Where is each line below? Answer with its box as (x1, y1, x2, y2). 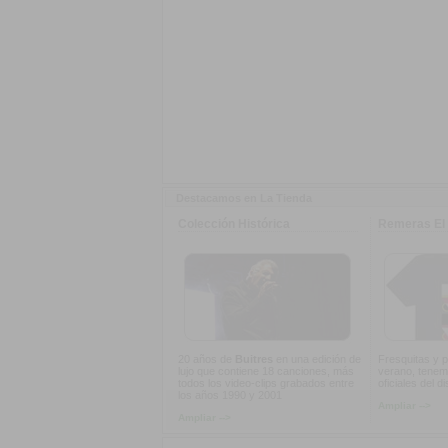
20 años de (178, 353, 235, 365)
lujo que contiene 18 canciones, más (178, 365, 354, 377)
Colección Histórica (178, 217, 290, 231)
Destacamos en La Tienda (176, 192, 312, 204)
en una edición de (273, 353, 361, 365)
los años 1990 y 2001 (178, 389, 282, 401)
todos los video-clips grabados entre (178, 377, 354, 389)
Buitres (235, 353, 273, 365)
